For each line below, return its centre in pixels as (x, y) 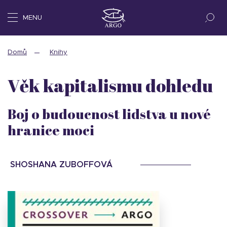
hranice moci (51, 130)
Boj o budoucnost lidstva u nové (109, 114)
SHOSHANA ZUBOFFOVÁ (61, 165)
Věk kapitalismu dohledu (110, 85)
